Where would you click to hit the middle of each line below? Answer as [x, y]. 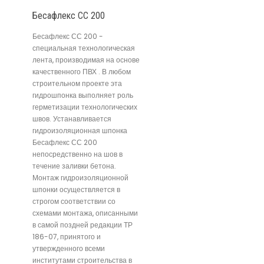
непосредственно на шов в [77, 154]
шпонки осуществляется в [76, 189]
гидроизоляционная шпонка [80, 130]
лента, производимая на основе [86, 60]
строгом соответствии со [74, 201]
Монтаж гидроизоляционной [80, 177]
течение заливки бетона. [74, 166]
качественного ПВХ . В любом [82, 71]
